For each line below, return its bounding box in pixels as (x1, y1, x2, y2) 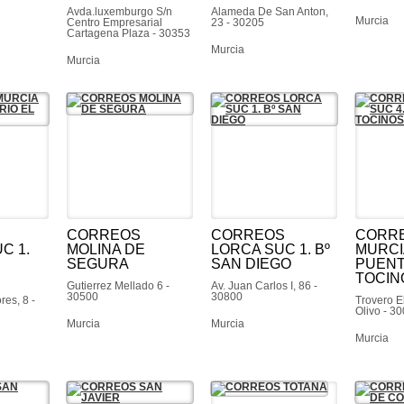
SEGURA (67, 256, 129, 271)
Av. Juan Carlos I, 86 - (211, 280, 317, 292)
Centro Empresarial (67, 16, 162, 29)
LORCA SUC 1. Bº (211, 242, 330, 257)
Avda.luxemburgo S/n (67, 5, 172, 18)
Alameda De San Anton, (211, 5, 328, 18)
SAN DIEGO (211, 256, 291, 271)
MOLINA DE (67, 242, 145, 257)
